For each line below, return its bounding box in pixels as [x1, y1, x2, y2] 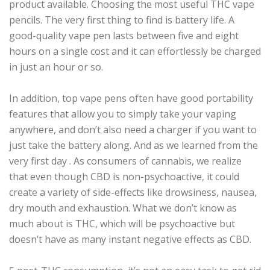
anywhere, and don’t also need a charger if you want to [9, 123, 257, 136]
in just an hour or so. [9, 60, 103, 74]
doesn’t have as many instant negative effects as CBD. [9, 233, 251, 246]
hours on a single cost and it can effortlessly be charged [9, 45, 261, 58]
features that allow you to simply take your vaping [9, 107, 236, 121]
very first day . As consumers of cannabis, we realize [9, 154, 242, 168]
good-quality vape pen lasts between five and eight [9, 29, 239, 42]
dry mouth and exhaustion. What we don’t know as [9, 201, 237, 215]
